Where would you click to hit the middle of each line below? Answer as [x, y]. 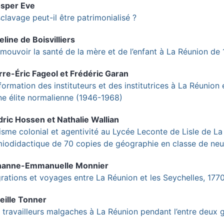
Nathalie [74, 119]
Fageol [45, 73]
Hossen [30, 119]
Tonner [32, 199]
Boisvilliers [54, 39]
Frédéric [87, 73]
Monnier [92, 165]
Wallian [105, 119]
